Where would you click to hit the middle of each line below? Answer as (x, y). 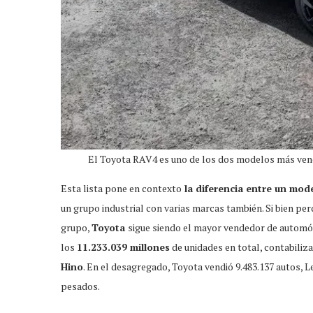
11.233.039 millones (123, 247)
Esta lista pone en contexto (121, 188)
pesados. (80, 286)
